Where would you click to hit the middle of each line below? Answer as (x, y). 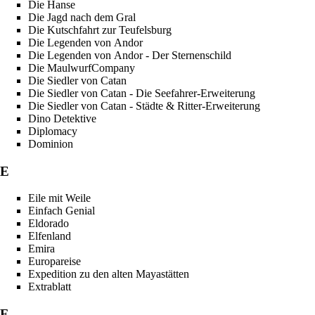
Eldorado (49, 224)
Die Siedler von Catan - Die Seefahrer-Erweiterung (142, 93)
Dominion (51, 143)
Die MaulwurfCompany (82, 67)
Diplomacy (53, 131)
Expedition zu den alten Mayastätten (109, 274)
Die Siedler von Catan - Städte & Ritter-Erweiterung (144, 105)
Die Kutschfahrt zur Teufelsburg (100, 30)
